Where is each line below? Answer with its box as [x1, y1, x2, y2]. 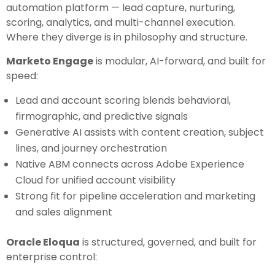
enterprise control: [6, 250, 97, 265]
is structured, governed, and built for [80, 235, 257, 250]
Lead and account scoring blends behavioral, [15, 93, 231, 108]
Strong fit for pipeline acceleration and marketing [15, 189, 255, 204]
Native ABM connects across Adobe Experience [15, 157, 244, 172]
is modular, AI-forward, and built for [93, 54, 266, 69]
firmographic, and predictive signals [15, 109, 188, 124]
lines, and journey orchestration [15, 141, 167, 156]
